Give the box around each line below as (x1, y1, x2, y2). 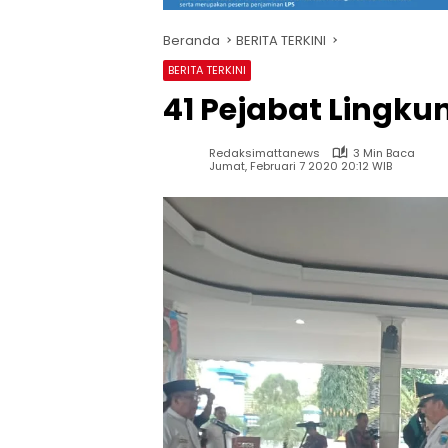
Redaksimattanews (209, 144, 320, 161)
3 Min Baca (353, 144, 415, 161)
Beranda (163, 30, 220, 50)
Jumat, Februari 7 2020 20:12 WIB (209, 158, 392, 175)
